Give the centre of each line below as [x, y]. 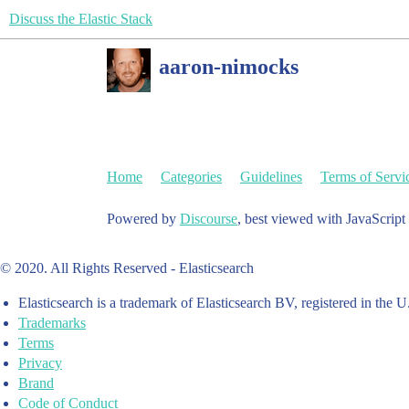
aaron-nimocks [229, 66]
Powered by [143, 219]
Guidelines [271, 177]
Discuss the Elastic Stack [81, 19]
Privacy [40, 363]
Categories [191, 177]
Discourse [209, 219]
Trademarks [52, 323]
